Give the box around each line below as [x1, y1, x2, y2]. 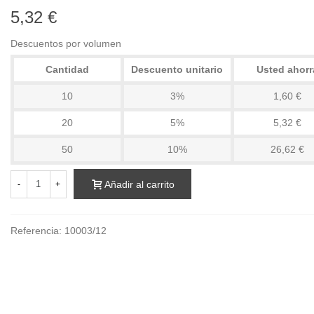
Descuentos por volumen [10, 38, 121, 49]
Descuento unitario [131, 64, 224, 75]
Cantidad [45, 64, 89, 75]
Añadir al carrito [104, 179, 175, 191]
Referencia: [10, 225, 62, 237]
